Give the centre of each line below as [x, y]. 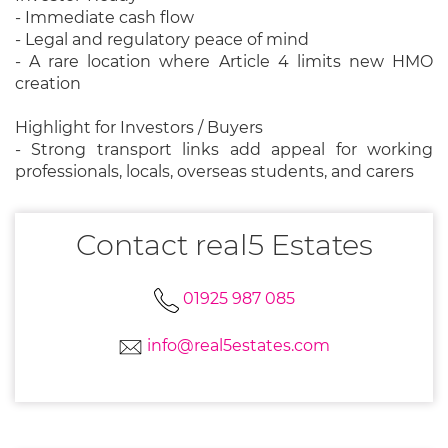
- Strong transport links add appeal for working [224, 149]
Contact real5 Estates [224, 244]
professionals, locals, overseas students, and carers [214, 171]
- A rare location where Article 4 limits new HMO [224, 61]
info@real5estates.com [236, 346]
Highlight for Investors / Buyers [139, 127]
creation [48, 83]
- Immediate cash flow [104, 17]
